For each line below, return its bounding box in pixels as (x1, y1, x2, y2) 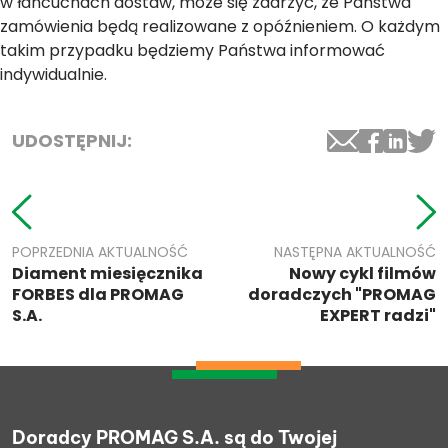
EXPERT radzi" (320, 304, 436, 328)
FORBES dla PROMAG (12, 283, 184, 307)
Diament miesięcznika (12, 262, 203, 286)
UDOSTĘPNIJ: (12, 128, 132, 154)
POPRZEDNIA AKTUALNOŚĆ (12, 242, 188, 263)
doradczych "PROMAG (248, 283, 436, 307)
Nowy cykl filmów (289, 262, 436, 286)
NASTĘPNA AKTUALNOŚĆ (274, 242, 436, 263)
